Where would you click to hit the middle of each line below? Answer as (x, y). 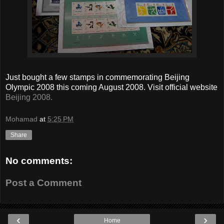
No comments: (39, 161)
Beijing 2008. (29, 97)
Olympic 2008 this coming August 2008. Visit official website (111, 87)
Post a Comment (43, 183)
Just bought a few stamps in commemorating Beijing (97, 77)
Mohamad (21, 119)
